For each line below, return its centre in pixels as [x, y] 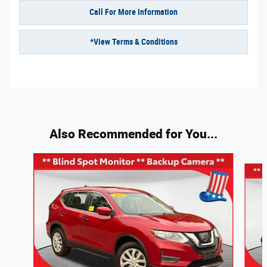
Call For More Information [133, 12]
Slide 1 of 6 [24, 159]
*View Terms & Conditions [133, 42]
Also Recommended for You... [133, 134]
